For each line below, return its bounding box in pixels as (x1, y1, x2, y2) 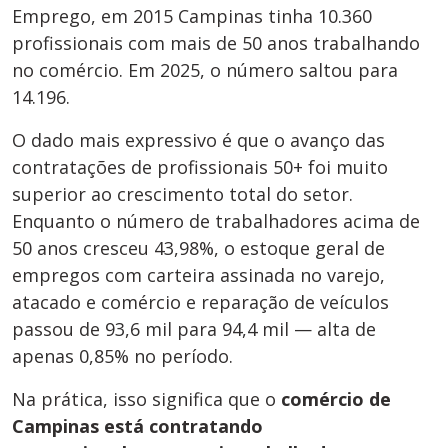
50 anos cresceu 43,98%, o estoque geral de (12, 236, 385, 261)
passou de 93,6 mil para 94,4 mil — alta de (12, 317, 376, 342)
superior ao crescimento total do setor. (12, 182, 353, 207)
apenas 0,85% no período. (12, 344, 233, 369)
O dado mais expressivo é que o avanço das (12, 128, 385, 153)
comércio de (281, 387, 391, 412)
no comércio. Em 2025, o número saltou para (12, 58, 398, 83)
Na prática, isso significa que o (12, 387, 281, 412)
